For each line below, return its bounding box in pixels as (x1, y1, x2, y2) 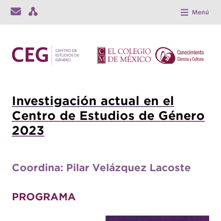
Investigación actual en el (12, 93, 174, 108)
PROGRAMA (12, 190, 76, 203)
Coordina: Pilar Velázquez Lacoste (12, 161, 191, 174)
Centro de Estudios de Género (12, 108, 205, 123)
